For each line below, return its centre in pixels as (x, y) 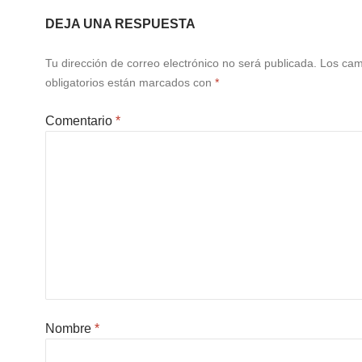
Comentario (80, 121)
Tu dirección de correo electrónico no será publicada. (181, 63)
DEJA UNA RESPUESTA (120, 24)
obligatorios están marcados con (130, 82)
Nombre (70, 328)
